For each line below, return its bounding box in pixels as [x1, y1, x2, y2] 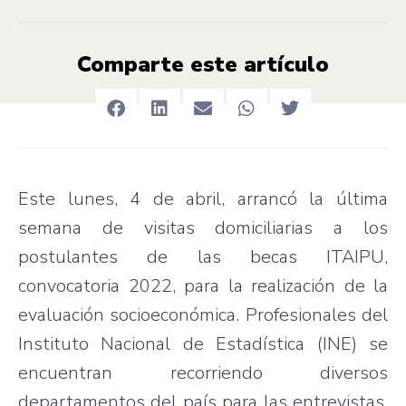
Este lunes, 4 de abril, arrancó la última [18, 186, 388, 211]
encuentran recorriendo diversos [18, 360, 388, 385]
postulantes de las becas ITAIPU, [18, 244, 388, 269]
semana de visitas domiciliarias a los [18, 215, 388, 240]
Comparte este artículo [77, 49, 329, 79]
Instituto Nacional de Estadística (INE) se [18, 331, 388, 356]
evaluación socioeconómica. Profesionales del [18, 302, 388, 327]
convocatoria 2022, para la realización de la [18, 273, 388, 298]
